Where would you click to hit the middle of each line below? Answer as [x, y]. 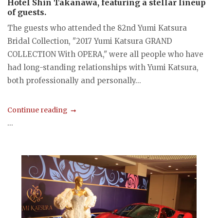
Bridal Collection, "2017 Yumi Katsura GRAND [90, 41]
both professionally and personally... [74, 80]
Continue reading [37, 110]
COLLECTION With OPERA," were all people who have [105, 54]
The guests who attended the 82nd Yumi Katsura [97, 28]
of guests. [27, 12]
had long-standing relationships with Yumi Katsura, [103, 67]
